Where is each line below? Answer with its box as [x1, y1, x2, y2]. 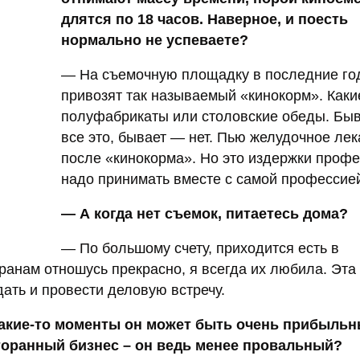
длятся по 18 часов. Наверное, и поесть [61, 11, 348, 28]
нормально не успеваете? [61, 32, 248, 49]
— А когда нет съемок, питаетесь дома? [61, 206, 348, 223]
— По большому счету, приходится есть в [61, 240, 339, 257]
